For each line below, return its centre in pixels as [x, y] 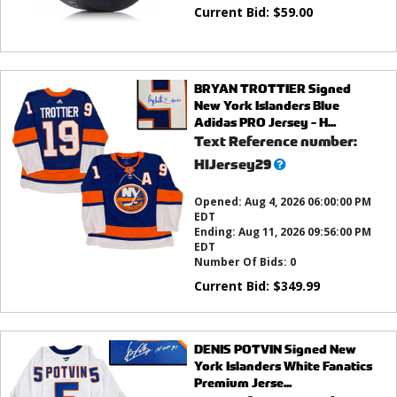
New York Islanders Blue [266, 105]
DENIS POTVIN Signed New [275, 348]
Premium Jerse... [242, 382]
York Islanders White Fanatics [283, 365]
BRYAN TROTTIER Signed [272, 88]
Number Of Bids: [241, 261]
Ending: [216, 231]
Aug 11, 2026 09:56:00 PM [304, 231]
